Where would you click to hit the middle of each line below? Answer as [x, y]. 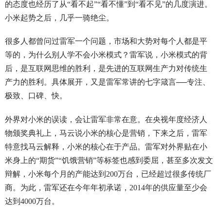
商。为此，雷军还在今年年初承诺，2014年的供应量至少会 [106, 188]
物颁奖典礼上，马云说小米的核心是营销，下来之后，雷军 [106, 133]
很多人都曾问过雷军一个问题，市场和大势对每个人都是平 [106, 41]
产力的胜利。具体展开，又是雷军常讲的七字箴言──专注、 [107, 82]
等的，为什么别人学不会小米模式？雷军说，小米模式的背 [106, 55]
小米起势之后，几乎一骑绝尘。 [59, 18]
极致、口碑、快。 [36, 96]
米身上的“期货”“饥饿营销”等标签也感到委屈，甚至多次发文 [109, 161]
